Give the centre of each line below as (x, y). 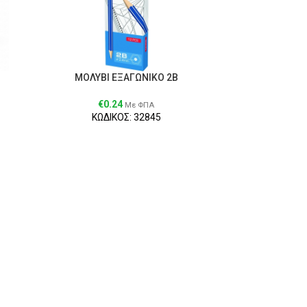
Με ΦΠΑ (140, 105)
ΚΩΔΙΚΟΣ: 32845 (126, 117)
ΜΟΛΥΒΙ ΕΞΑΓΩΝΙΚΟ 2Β (126, 77)
